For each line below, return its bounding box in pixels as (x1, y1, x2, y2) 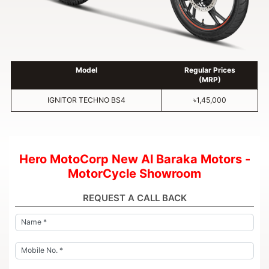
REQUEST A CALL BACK (82, 192, 187, 204)
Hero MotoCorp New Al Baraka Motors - (19, 151, 250, 166)
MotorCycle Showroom (68, 166, 201, 181)
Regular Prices (184, 65, 235, 75)
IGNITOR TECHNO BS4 (47, 95, 126, 105)
